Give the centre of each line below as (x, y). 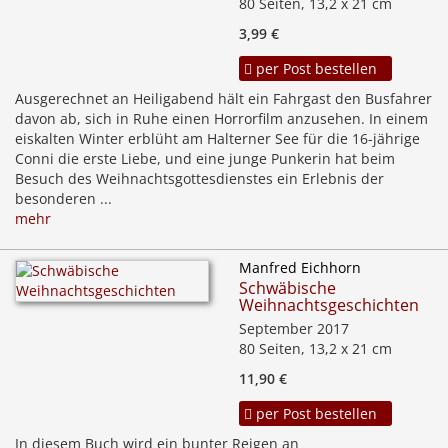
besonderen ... (63, 199)
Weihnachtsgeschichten (329, 305)
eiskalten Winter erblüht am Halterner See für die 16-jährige (217, 139)
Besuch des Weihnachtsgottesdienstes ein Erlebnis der (199, 179)
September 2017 (294, 329)
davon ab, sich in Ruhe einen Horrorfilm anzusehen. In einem (221, 119)
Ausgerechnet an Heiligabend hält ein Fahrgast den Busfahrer (223, 99)
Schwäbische (287, 288)
